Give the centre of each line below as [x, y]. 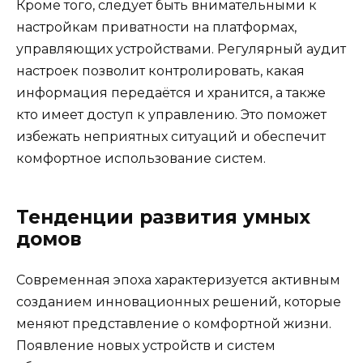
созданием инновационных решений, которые [179, 301]
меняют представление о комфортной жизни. [174, 323]
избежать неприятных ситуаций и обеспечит [171, 136]
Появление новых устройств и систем [146, 345]
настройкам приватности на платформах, [156, 27]
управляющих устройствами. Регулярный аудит [181, 49]
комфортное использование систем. [141, 158]
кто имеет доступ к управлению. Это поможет [171, 114]
